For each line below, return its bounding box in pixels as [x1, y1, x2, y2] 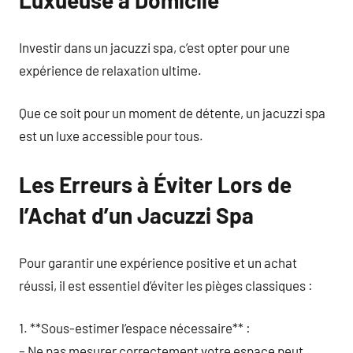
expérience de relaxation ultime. [19, 61, 202, 78]
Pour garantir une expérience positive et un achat [19, 254, 297, 270]
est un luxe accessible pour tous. [19, 128, 203, 143]
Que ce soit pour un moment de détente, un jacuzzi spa [19, 105, 325, 121]
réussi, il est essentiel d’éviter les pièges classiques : [19, 277, 313, 293]
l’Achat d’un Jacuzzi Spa [19, 202, 254, 229]
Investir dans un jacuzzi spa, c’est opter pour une [19, 39, 290, 55]
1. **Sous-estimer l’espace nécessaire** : [19, 320, 251, 336]
